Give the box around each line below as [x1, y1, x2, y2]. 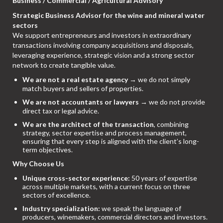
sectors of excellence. [22, 191, 91, 200]
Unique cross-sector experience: [22, 174, 130, 183]
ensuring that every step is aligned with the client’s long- [22, 137, 199, 146]
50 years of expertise [130, 174, 197, 183]
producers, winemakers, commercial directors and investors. [22, 213, 208, 222]
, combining [154, 120, 189, 129]
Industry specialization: [22, 204, 100, 213]
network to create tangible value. [12, 61, 115, 70]
